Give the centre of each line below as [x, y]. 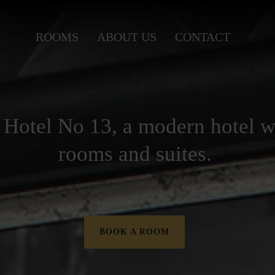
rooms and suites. [137, 154]
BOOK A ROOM [134, 232]
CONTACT [202, 37]
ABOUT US [126, 37]
